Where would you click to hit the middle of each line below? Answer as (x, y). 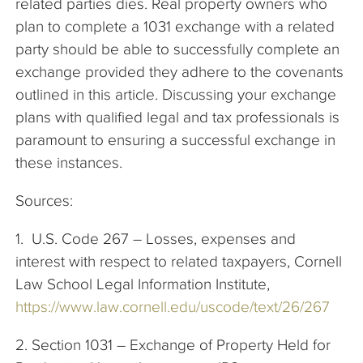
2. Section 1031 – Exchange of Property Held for (173, 345)
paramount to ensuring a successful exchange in (175, 140)
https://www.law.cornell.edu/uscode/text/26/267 (173, 307)
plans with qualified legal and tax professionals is (177, 117)
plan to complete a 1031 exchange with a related (175, 27)
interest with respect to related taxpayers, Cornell (179, 262)
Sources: (44, 201)
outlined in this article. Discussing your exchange (176, 95)
